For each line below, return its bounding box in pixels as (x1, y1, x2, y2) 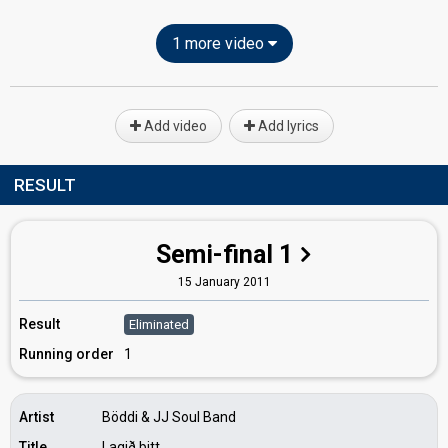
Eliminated (129, 317, 189, 332)
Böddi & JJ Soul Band (102, 409, 236, 425)
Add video (140, 118, 207, 134)
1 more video (171, 34, 268, 53)
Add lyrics (254, 118, 319, 134)
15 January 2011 (177, 275, 271, 289)
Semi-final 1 (156, 240, 293, 269)
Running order (19, 346, 114, 362)
